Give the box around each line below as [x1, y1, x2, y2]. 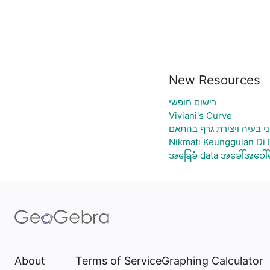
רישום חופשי [168, 96, 216, 108]
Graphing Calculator [162, 254, 263, 267]
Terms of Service [75, 254, 162, 267]
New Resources [168, 72, 260, 87]
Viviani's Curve [168, 110, 232, 121]
